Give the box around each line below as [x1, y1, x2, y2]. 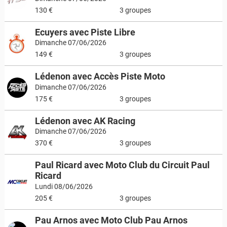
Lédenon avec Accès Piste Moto [34, 71, 165, 82]
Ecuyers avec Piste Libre [34, 26, 135, 37]
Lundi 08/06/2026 [34, 182, 93, 191]
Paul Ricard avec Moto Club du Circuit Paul [34, 160, 210, 170]
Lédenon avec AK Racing [34, 115, 135, 126]
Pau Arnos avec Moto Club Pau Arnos [34, 214, 187, 225]
